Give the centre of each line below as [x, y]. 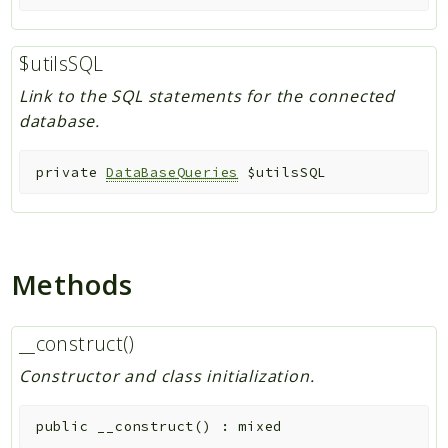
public [62, 427]
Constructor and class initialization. [166, 375]
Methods [72, 283]
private [66, 172]
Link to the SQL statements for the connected [206, 95]
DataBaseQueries [172, 172]
